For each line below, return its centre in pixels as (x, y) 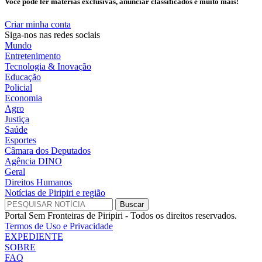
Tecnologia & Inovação (48, 66)
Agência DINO (33, 161)
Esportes (20, 140)
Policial (18, 87)
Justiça (17, 119)
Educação (23, 77)
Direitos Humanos (38, 182)
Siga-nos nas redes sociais (52, 35)
